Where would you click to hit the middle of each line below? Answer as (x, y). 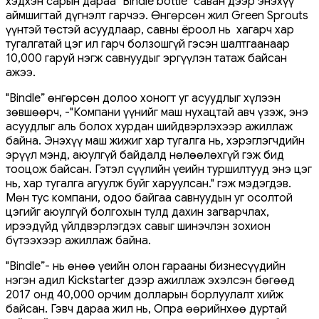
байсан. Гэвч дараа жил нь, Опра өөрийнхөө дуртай (146, 309)
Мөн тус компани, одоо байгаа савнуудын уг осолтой (149, 198)
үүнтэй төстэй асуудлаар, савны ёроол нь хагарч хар (150, 30)
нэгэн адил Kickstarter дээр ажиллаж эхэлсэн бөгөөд (150, 280)
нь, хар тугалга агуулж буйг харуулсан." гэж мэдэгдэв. (148, 183)
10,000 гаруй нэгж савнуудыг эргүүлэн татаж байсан (146, 58)
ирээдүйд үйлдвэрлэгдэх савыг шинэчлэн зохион (138, 226)
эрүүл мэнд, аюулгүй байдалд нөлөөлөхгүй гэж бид (145, 155)
